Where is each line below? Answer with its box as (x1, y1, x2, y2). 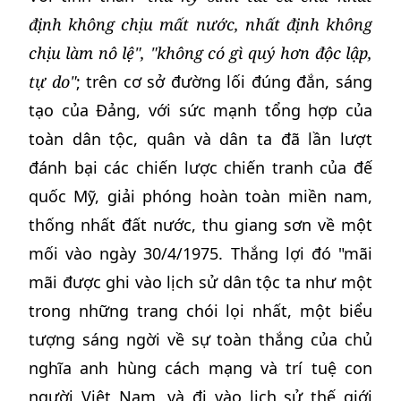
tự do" (29, 71, 76, 92)
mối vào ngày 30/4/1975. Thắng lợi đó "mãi (29, 243, 372, 264)
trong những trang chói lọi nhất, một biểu (29, 300, 372, 321)
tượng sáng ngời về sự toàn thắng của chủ (29, 328, 372, 350)
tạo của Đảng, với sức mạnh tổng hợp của (29, 99, 372, 121)
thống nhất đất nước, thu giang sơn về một (29, 214, 372, 235)
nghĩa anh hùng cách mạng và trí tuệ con (29, 357, 372, 379)
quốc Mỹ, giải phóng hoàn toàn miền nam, (29, 185, 372, 207)
